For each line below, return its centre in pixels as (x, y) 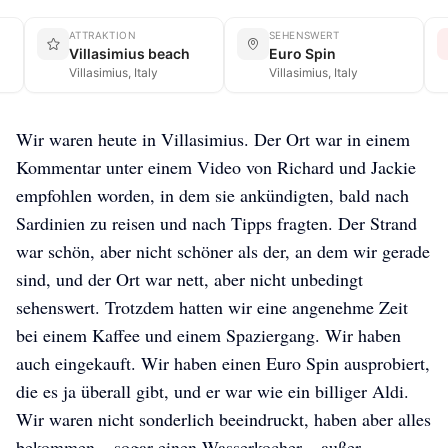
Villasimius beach (129, 54)
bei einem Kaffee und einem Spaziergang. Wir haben (208, 335)
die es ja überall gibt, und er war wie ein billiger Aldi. (212, 391)
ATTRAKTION (102, 35)
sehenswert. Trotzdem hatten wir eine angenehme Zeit (212, 307)
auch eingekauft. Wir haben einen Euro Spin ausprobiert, (223, 363)
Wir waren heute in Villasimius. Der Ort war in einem (213, 139)
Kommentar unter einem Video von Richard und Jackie (216, 167)
